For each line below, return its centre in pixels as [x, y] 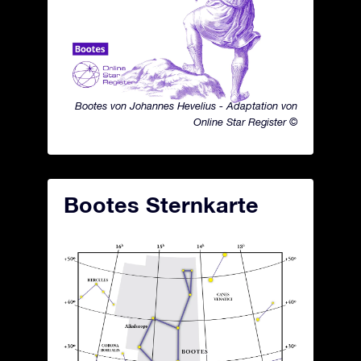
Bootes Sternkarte [161, 205]
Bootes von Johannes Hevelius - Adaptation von [186, 106]
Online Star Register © [245, 122]
